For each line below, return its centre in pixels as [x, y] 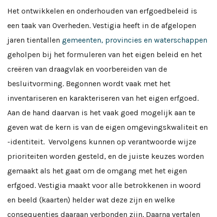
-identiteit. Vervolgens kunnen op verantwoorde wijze [102, 142]
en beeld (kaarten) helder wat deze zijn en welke [91, 200]
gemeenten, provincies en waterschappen [135, 40]
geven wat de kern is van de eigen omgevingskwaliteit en [108, 127]
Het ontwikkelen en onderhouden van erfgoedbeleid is [102, 11]
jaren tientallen [35, 40]
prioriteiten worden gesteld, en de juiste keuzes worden [106, 156]
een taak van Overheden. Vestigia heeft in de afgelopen [102, 25]
